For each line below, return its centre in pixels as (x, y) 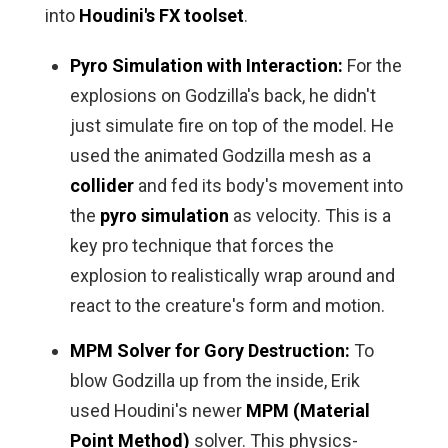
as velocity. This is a (309, 216)
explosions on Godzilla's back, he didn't (222, 96)
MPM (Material (307, 411)
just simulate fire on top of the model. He (231, 126)
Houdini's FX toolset (161, 16)
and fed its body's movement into (268, 186)
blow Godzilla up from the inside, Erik (214, 381)
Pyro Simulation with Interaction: (206, 66)
